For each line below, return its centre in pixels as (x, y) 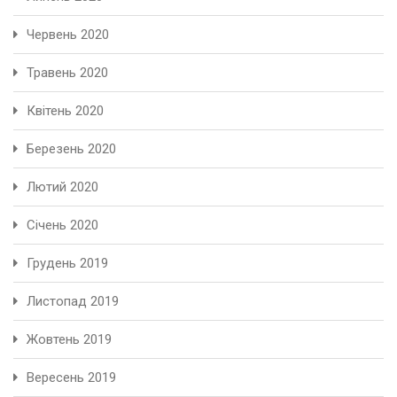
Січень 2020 (62, 225)
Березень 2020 (71, 148)
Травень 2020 (67, 72)
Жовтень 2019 (69, 339)
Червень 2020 (68, 34)
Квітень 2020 (65, 110)
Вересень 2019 (71, 377)
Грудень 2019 (67, 263)
